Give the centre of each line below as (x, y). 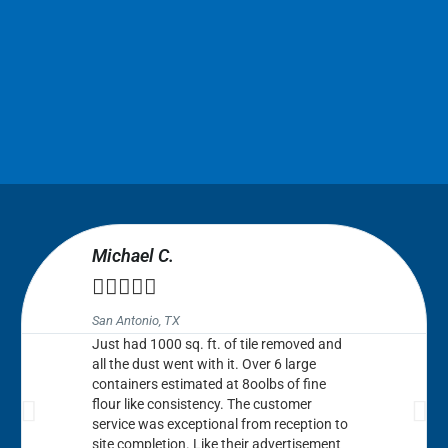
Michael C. (132, 255)
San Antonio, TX (135, 320)
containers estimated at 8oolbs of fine (208, 384)
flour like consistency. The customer (201, 404)
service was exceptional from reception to (219, 424)
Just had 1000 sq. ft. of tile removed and (216, 344)
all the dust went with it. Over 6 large (203, 364)
